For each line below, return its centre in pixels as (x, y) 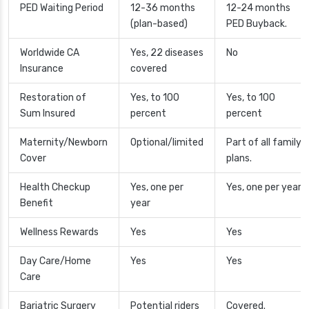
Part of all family (264, 143)
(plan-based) (159, 24)
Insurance (42, 69)
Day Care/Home (56, 261)
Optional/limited (167, 143)
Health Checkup (55, 188)
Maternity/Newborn (64, 143)
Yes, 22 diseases (167, 53)
